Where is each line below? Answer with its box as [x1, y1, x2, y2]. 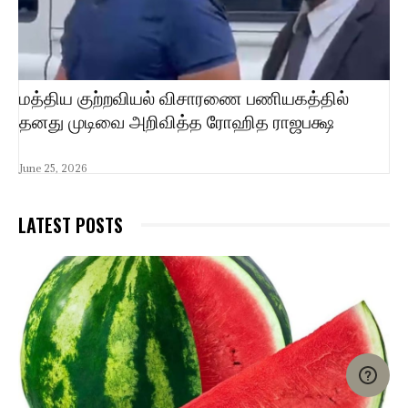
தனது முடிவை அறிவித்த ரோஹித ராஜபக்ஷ [19, 108, 334, 135]
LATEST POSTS [18, 210, 123, 239]
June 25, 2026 [19, 160, 87, 175]
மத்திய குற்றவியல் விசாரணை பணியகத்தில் [19, 85, 349, 111]
